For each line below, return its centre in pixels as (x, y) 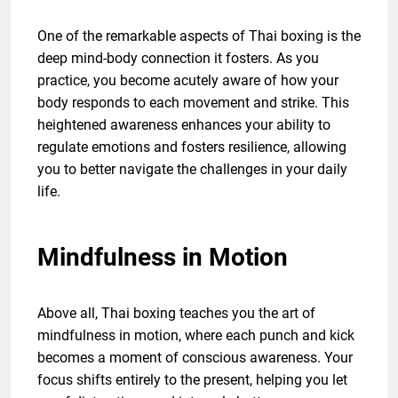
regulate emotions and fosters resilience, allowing (192, 147)
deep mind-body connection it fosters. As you (178, 59)
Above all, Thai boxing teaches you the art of (176, 314)
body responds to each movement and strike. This (193, 103)
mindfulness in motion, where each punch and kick (196, 336)
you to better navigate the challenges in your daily (192, 170)
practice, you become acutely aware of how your (188, 81)
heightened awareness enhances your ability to (184, 125)
